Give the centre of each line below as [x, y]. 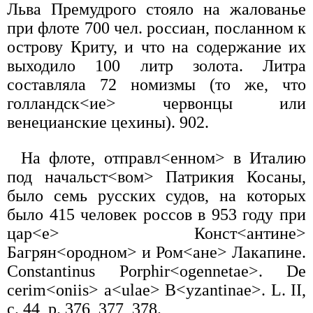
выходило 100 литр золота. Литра [156, 66]
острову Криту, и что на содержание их [156, 47]
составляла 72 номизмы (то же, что [156, 85]
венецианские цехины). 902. [108, 123]
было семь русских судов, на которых [156, 196]
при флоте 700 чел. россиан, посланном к [156, 28]
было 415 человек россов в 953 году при [156, 215]
